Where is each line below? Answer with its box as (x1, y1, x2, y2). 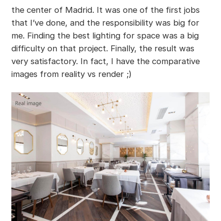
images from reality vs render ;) (11, 69, 132, 79)
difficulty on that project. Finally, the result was (11, 43, 194, 54)
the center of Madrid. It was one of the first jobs (11, 5, 200, 15)
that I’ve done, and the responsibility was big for (11, 18, 199, 28)
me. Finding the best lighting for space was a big (11, 31, 199, 41)
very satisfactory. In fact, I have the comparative (11, 56, 200, 67)
